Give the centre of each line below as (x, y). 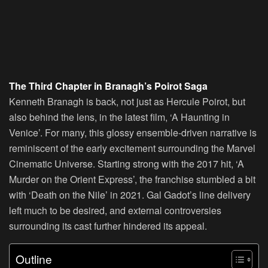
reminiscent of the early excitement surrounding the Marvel (132, 148)
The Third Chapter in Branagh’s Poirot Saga (108, 86)
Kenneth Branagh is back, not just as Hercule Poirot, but (127, 102)
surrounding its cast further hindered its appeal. (108, 226)
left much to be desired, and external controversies (115, 211)
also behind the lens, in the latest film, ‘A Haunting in (119, 117)
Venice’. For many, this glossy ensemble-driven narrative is (133, 133)
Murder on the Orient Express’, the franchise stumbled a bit (132, 179)
